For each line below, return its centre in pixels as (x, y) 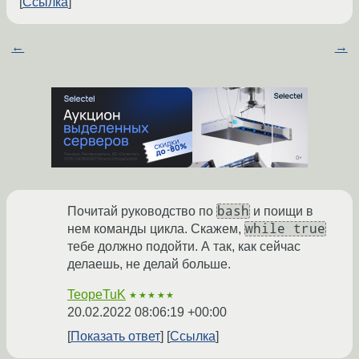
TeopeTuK (97, 295)
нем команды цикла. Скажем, (156, 229)
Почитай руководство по (142, 212)
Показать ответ (115, 337)
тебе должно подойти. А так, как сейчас (184, 247)
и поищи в (282, 212)
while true (285, 229)
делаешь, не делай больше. (149, 264)
